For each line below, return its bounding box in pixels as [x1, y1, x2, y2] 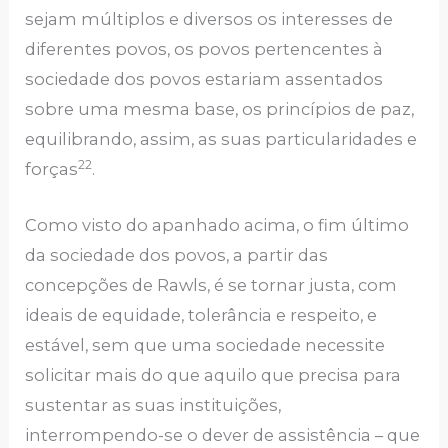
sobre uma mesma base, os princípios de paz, [25, 99, 415, 120]
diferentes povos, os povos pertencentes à [25, 39, 384, 60]
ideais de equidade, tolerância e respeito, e [25, 305, 378, 326]
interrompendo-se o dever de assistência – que [25, 425, 421, 446]
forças [25, 159, 79, 180]
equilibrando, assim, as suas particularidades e [25, 129, 418, 150]
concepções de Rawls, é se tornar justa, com [25, 275, 398, 296]
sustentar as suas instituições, [25, 395, 282, 416]
